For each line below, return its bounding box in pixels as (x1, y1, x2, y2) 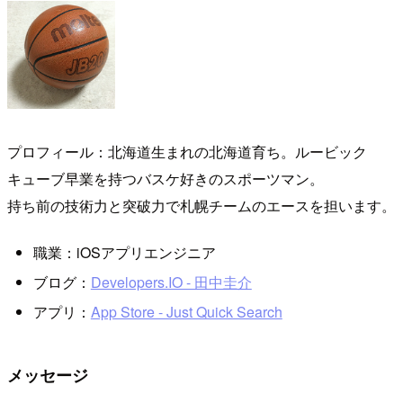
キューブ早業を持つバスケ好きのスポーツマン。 (7, 168, 324, 190)
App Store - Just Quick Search (90, 301, 282, 323)
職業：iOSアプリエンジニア (32, 241, 216, 263)
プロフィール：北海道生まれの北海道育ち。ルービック (7, 141, 367, 163)
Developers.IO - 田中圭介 (90, 271, 252, 292)
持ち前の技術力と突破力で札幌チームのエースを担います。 (7, 195, 396, 217)
